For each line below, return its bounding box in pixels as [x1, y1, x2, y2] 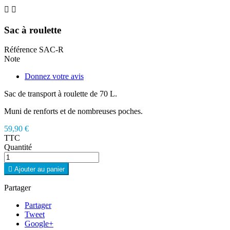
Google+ [25, 219, 53, 228]
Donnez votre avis [25, 72, 84, 81]
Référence [4, 45, 39, 54]
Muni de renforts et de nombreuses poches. [4, 107, 143, 116]
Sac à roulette [4, 24, 61, 35]
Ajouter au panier [14, 165, 65, 174]
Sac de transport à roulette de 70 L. [4, 89, 117, 99]
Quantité [4, 143, 32, 152]
